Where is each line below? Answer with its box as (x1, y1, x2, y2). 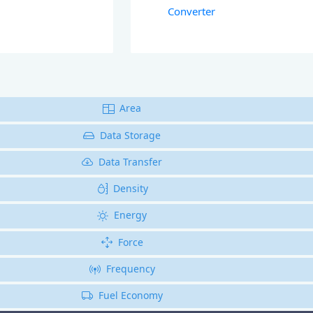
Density (112, 182, 148, 195)
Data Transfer (99, 154, 163, 168)
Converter (168, 4, 216, 19)
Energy (114, 208, 147, 222)
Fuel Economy (98, 289, 163, 302)
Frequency (105, 261, 155, 275)
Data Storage (100, 128, 161, 142)
